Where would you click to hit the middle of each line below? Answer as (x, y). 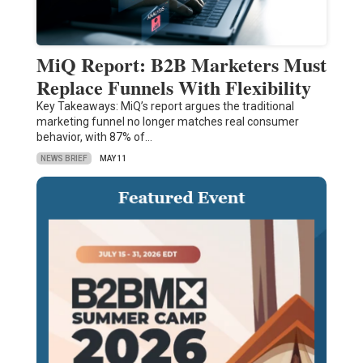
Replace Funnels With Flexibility (173, 88)
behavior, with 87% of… (94, 137)
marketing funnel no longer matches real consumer (167, 122)
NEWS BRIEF (64, 158)
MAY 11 (113, 159)
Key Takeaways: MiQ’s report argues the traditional (165, 107)
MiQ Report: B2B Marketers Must (181, 65)
